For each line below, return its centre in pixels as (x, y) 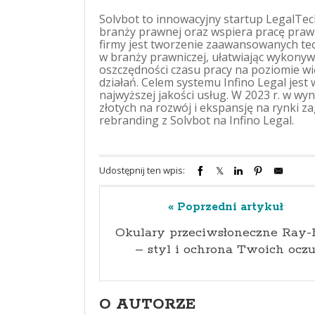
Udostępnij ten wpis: (142, 170)
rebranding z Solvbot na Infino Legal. (199, 120)
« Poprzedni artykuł (225, 207)
